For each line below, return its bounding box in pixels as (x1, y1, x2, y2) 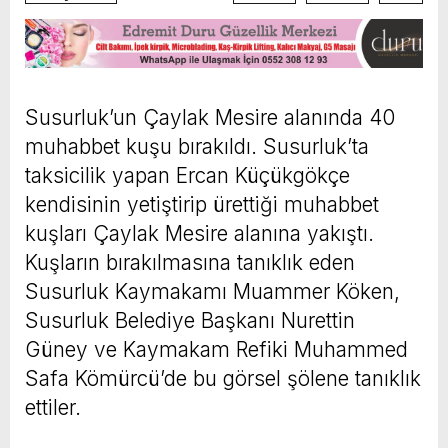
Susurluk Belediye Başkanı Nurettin (25, 307, 355, 333)
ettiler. (25, 394, 81, 420)
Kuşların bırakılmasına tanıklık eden (25, 249, 355, 275)
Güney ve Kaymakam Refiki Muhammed (25, 336, 408, 362)
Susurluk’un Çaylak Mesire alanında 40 (25, 104, 395, 130)
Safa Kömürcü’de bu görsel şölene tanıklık (25, 365, 421, 391)
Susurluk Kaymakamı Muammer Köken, (25, 278, 400, 304)
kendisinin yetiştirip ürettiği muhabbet (25, 191, 379, 217)
